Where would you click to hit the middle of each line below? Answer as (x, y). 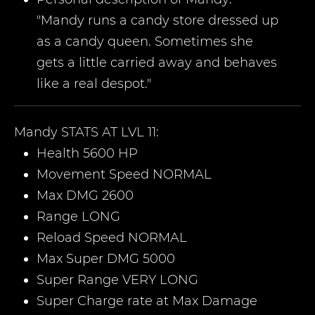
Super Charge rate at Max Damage (147, 301)
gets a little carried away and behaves (157, 63)
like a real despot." (94, 84)
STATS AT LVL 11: (110, 132)
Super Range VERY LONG (117, 280)
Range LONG (78, 217)
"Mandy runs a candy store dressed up (157, 20)
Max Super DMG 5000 (106, 259)
